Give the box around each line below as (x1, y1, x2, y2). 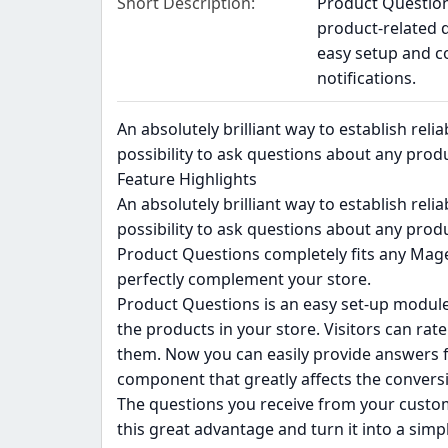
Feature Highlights (116, 168, 257, 191)
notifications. (316, 67, 416, 90)
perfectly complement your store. (116, 268, 371, 291)
